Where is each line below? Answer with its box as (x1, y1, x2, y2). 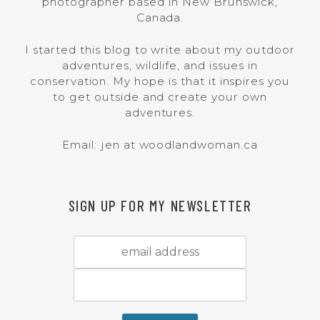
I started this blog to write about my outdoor (25, 43, 295, 57)
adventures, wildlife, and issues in (61, 59, 259, 73)
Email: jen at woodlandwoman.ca (62, 137, 258, 151)
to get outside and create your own (53, 90, 267, 104)
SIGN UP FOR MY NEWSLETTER (68, 196, 252, 214)
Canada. (136, 11, 184, 25)
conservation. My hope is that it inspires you (29, 74, 291, 89)
